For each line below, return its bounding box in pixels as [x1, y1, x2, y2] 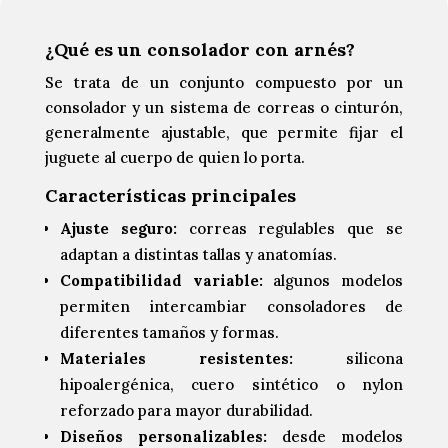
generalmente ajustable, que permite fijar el [44, 123, 404, 143]
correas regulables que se [176, 219, 404, 239]
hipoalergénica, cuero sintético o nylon [59, 375, 404, 395]
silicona [293, 349, 404, 369]
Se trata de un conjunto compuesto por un [44, 73, 404, 93]
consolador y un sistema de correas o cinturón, [44, 98, 404, 118]
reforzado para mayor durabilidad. [59, 401, 313, 421]
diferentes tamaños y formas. [59, 323, 279, 343]
